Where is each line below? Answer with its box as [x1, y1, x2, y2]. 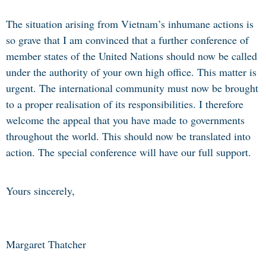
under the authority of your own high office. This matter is [6, 65, 256, 79]
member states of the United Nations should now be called [6, 49, 257, 63]
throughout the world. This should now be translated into [6, 129, 251, 143]
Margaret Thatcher [6, 237, 86, 251]
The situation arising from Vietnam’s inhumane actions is [6, 17, 254, 31]
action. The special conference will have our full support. [6, 145, 255, 159]
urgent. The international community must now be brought [6, 81, 258, 95]
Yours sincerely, [6, 183, 78, 198]
